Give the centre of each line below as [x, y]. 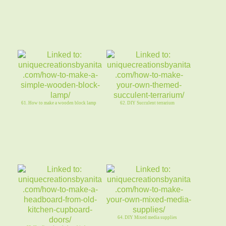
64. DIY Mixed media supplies [148, 217]
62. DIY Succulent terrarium [148, 103]
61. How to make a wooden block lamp [59, 103]
